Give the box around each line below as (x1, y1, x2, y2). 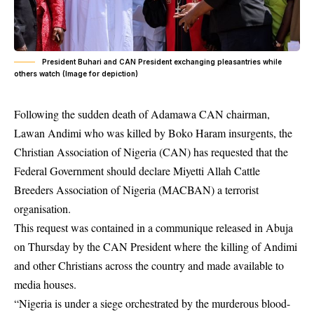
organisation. (14, 201, 71, 217)
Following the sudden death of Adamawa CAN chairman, (14, 107, 270, 122)
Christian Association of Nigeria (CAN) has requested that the (14, 144, 288, 160)
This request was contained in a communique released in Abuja (14, 220, 293, 235)
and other (14, 258, 58, 273)
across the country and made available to (102, 258, 284, 273)
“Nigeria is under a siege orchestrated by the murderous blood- (14, 296, 290, 311)
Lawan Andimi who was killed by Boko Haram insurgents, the (14, 125, 292, 141)
